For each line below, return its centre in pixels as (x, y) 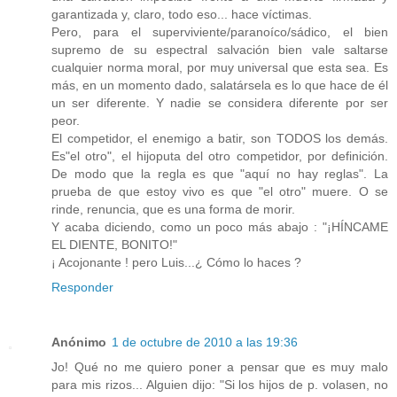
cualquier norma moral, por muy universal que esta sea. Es (220, 67)
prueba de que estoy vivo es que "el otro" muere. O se (220, 191)
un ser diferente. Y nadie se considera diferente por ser (220, 102)
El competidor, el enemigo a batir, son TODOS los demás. (220, 138)
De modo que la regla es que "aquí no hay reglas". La (220, 173)
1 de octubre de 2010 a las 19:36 (205, 342)
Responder (82, 287)
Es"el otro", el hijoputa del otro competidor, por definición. (220, 156)
